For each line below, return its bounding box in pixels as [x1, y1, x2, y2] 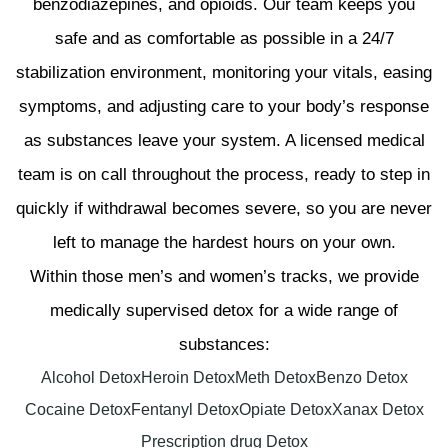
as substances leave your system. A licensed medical [23, 130, 425, 150]
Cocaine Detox [24, 400, 131, 418]
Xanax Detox [331, 400, 424, 418]
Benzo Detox [315, 368, 408, 386]
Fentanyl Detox [130, 400, 239, 418]
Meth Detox [234, 368, 316, 386]
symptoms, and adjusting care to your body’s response [19, 96, 429, 116]
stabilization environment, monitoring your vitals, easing [16, 62, 432, 82]
